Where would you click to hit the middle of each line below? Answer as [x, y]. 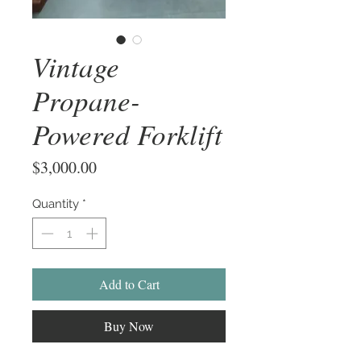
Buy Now [129, 326]
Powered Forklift [127, 134]
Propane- [86, 100]
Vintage [76, 66]
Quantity [56, 204]
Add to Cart [129, 284]
